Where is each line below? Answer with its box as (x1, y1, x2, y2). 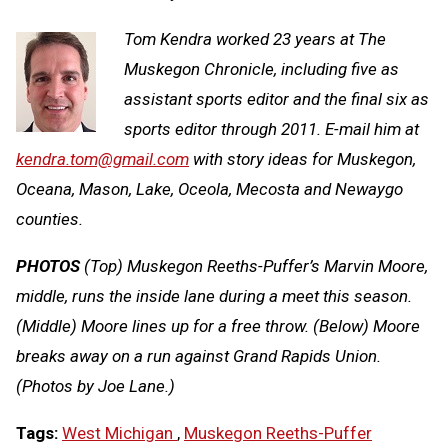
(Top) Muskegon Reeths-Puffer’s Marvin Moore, (80, 256, 428, 277)
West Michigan (62, 423, 177, 444)
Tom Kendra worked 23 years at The (124, 29, 386, 50)
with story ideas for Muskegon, (189, 149, 416, 170)
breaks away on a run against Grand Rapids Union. (16, 346, 381, 367)
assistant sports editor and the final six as (124, 89, 429, 110)
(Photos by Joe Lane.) (16, 376, 175, 397)
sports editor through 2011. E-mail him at (124, 119, 419, 140)
